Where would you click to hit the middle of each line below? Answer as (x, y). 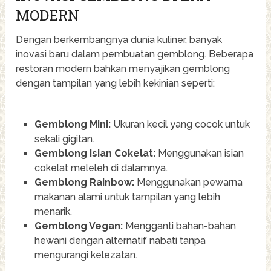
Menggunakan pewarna (188, 183)
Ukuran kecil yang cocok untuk (180, 125)
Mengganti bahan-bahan (179, 226)
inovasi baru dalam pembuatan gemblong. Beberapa (135, 54)
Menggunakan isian (199, 154)
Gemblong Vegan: (78, 226)
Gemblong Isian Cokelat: (95, 154)
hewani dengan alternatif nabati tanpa (120, 241)
